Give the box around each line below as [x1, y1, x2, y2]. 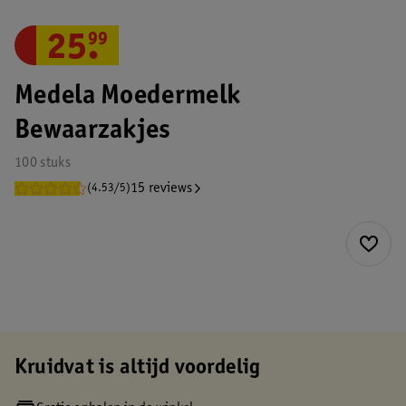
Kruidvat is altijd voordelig [14, 358, 261, 380]
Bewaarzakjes [14, 118, 171, 145]
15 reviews [130, 181, 193, 196]
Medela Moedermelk [14, 83, 241, 111]
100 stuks [14, 156, 71, 170]
